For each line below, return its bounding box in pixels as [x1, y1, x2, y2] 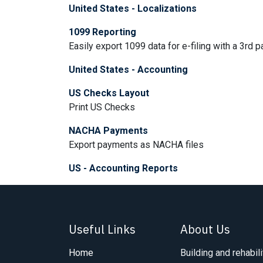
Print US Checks [69, 102, 135, 113]
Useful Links [69, 221, 136, 237]
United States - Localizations [69, 3, 197, 14]
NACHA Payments [69, 125, 148, 136]
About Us [180, 221, 230, 237]
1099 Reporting [69, 26, 136, 38]
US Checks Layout [69, 87, 149, 99]
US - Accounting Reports [69, 163, 178, 174]
